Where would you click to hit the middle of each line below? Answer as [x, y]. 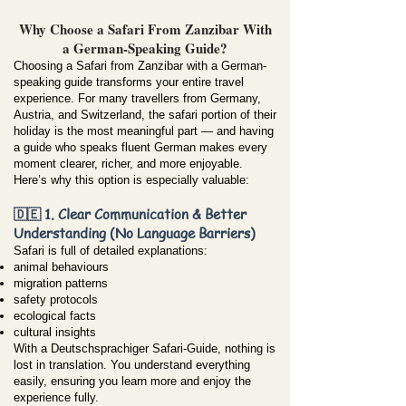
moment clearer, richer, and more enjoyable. [128, 164]
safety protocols [56, 300]
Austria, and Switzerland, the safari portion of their [145, 115]
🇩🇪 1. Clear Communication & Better [130, 214]
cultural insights [55, 332]
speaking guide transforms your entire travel [129, 82]
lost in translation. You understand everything [132, 365]
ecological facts [55, 316]
